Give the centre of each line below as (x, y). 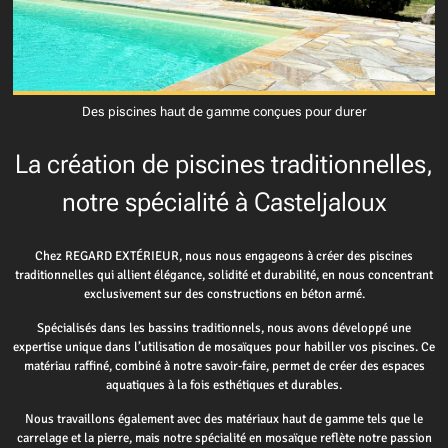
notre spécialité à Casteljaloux (224, 202)
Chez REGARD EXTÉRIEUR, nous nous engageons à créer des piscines (224, 255)
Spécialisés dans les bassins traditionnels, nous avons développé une (224, 327)
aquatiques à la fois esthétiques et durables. (224, 384)
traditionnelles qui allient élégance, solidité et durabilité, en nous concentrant (224, 274)
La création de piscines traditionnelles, (224, 164)
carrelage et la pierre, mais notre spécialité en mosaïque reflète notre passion (224, 437)
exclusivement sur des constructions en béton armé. (224, 293)
